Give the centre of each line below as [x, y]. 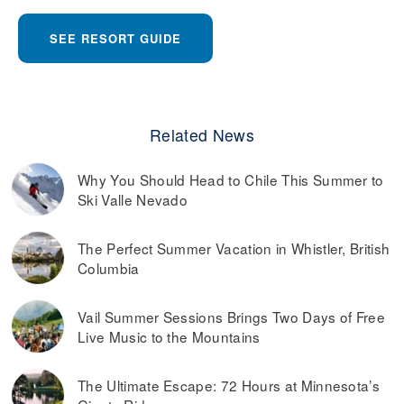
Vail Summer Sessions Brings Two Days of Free [232, 316]
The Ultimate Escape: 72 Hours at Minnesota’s [229, 385]
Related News [202, 134]
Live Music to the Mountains [169, 336]
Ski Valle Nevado [133, 199]
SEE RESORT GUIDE [115, 38]
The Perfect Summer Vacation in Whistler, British [234, 248]
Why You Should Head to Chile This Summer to [231, 179]
